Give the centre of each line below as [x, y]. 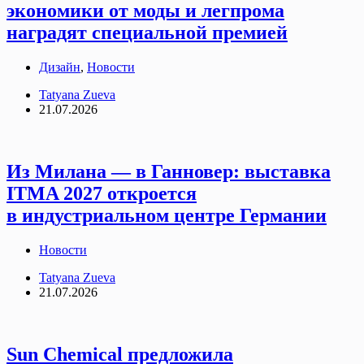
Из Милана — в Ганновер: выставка [169, 171]
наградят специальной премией [147, 32]
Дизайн [60, 67]
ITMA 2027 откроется [102, 193]
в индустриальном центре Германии [167, 215]
